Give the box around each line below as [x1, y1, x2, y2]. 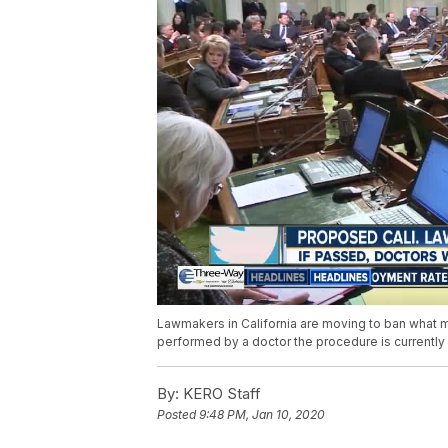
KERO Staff [179, 384, 261, 404]
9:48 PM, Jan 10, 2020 [199, 407, 325, 423]
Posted [157, 407, 199, 423]
